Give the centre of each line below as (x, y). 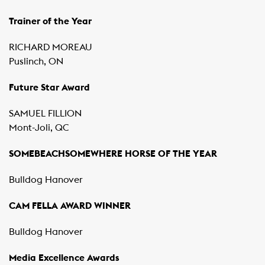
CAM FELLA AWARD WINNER (70, 206)
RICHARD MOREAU (51, 47)
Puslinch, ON (36, 62)
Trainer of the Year (50, 21)
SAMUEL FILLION (45, 114)
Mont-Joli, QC (39, 128)
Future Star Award (49, 88)
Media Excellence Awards (64, 258)
